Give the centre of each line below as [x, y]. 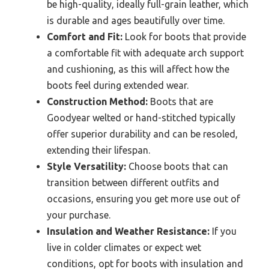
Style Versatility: [86, 166]
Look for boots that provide [184, 36]
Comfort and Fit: [85, 36]
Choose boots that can [177, 166]
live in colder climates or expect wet [124, 247]
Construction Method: [97, 101]
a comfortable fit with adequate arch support [145, 53]
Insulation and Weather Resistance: [128, 231]
